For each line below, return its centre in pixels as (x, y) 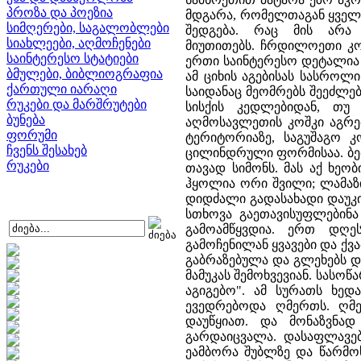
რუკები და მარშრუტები (77, 104)
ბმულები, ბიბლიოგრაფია (85, 74)
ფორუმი (32, 135)
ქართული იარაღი (62, 89)
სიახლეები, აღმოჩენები (79, 43)
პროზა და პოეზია (60, 12)
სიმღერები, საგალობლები (88, 28)
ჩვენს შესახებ (47, 150)
